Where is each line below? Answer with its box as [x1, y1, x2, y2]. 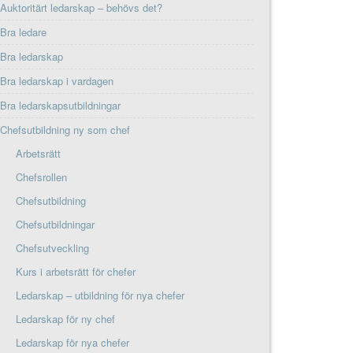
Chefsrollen [16, 169, 68, 184]
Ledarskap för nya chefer [16, 334, 130, 350]
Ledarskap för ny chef [16, 310, 116, 326]
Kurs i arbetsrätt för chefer [16, 263, 136, 279]
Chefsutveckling [16, 240, 90, 255]
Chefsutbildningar [16, 216, 95, 232]
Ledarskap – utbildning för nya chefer [16, 287, 185, 303]
